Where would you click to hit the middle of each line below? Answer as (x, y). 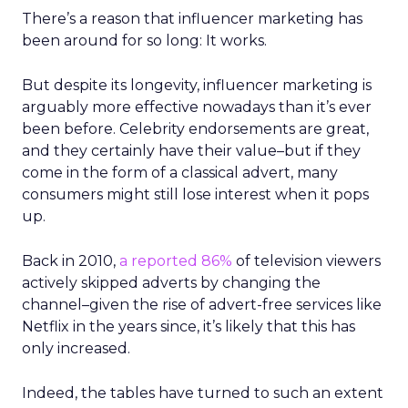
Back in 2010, (71, 261)
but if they (322, 151)
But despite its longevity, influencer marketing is (197, 85)
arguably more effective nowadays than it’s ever (197, 107)
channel (52, 305)
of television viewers (306, 261)
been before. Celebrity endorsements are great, (195, 129)
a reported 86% (176, 261)
